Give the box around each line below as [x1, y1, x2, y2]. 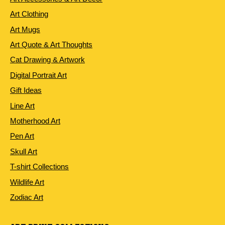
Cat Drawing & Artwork [10, 55, 85, 64]
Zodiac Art [10, 193, 43, 201]
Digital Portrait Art [10, 70, 67, 79]
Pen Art [10, 132, 34, 141]
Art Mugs [10, 25, 40, 34]
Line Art [10, 101, 35, 110]
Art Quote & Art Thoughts [10, 40, 92, 49]
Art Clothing [10, 10, 48, 19]
